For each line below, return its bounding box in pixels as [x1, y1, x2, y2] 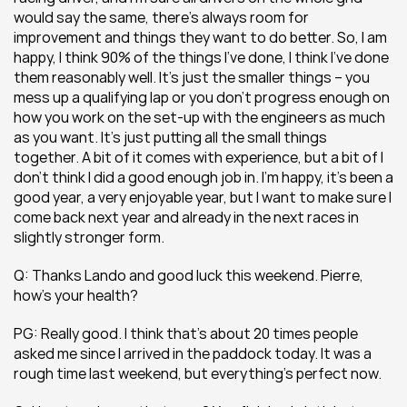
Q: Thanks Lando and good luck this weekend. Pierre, [14, 265, 363, 285]
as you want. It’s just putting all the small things [14, 127, 327, 147]
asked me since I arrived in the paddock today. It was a [14, 343, 372, 363]
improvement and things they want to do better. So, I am [14, 27, 387, 47]
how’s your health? [14, 285, 138, 305]
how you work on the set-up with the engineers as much [14, 107, 385, 127]
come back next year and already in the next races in [14, 207, 359, 227]
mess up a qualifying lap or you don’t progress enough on [14, 87, 390, 107]
